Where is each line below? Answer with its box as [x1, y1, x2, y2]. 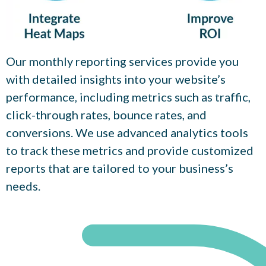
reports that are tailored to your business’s [6, 160, 233, 175]
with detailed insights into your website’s [6, 71, 226, 86]
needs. [6, 178, 40, 193]
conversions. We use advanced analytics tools [6, 125, 248, 140]
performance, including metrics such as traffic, [6, 89, 251, 104]
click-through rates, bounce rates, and [6, 107, 207, 122]
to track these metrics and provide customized [6, 142, 254, 157]
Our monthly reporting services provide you [6, 53, 239, 68]
